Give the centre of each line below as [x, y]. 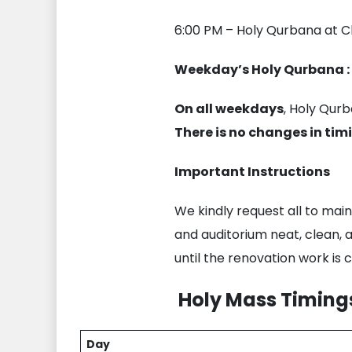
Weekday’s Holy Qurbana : [262, 70]
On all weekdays [229, 109]
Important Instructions [252, 172]
